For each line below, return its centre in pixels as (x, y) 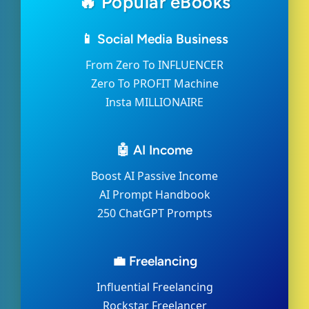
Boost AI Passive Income (154, 176)
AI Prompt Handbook (154, 195)
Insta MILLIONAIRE (154, 102)
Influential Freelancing (154, 287)
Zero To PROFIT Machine (154, 84)
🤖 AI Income (154, 150)
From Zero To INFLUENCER (154, 65)
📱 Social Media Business (154, 39)
